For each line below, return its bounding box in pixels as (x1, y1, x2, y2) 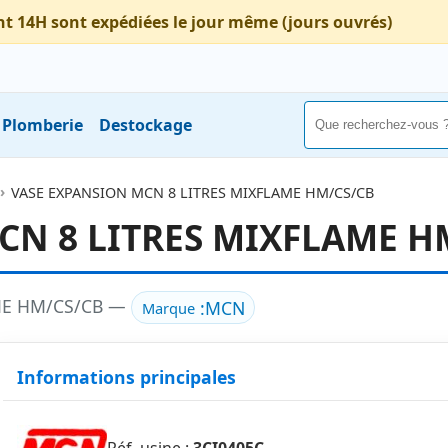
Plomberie (2, 113, 83, 136)
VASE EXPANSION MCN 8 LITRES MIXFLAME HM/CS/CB (10, 182, 374, 202)
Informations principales (17, 364, 236, 389)
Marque (141, 297, 195, 318)
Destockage (99, 113, 192, 136)
